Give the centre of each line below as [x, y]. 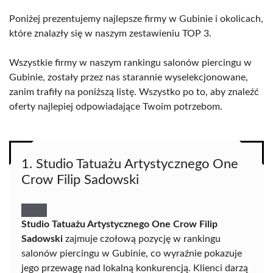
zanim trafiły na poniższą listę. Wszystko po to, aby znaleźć [134, 92]
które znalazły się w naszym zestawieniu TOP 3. [110, 34]
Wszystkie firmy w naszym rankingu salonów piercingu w [130, 63]
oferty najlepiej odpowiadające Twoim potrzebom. [116, 107]
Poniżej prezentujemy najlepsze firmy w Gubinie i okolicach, [136, 19]
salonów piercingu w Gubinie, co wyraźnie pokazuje [132, 253]
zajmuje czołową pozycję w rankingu [142, 239]
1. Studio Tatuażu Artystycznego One [130, 164]
